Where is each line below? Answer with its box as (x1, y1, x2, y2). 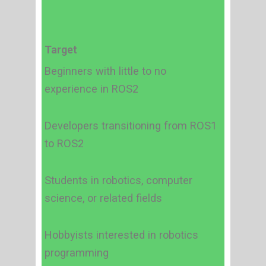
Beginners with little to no (45, 65, 166, 78)
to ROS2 (45, 137, 84, 150)
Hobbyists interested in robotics (45, 229, 198, 242)
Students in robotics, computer (45, 174, 192, 187)
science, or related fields (45, 192, 162, 205)
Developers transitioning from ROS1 (45, 119, 217, 132)
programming (45, 246, 109, 259)
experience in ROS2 (45, 83, 138, 96)
